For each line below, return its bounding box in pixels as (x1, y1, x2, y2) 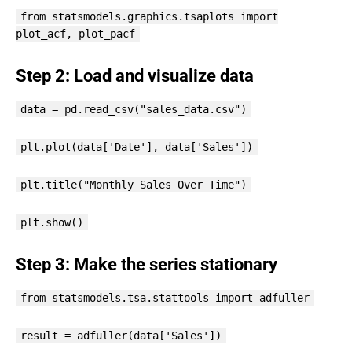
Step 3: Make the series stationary (16, 254, 277, 274)
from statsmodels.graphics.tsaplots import (20, 9, 278, 23)
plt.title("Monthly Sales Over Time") (20, 178, 247, 191)
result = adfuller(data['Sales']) (20, 328, 222, 342)
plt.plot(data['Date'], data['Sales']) (20, 140, 253, 153)
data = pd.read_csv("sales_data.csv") (20, 102, 247, 115)
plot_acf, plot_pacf (16, 27, 135, 40)
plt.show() (20, 215, 83, 229)
